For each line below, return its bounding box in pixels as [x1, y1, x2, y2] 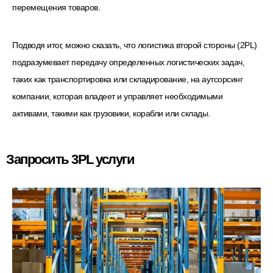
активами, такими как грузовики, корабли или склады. [12, 108, 210, 119]
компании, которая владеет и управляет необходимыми [12, 91, 222, 102]
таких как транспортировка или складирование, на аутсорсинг [12, 74, 243, 85]
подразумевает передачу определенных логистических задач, [12, 57, 244, 68]
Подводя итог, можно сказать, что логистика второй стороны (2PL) [12, 40, 257, 51]
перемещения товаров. [12, 2, 100, 12]
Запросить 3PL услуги [6, 151, 134, 167]
